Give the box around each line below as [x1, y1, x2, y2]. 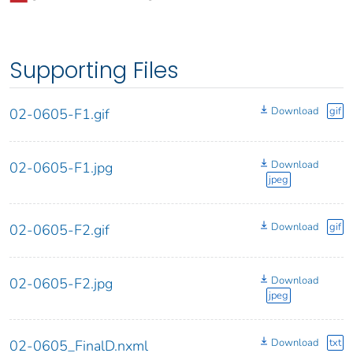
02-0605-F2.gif [9, 221, 110, 240]
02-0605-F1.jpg [9, 158, 113, 178]
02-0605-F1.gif [9, 105, 110, 124]
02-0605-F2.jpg [9, 274, 113, 294]
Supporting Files [9, 55, 179, 87]
